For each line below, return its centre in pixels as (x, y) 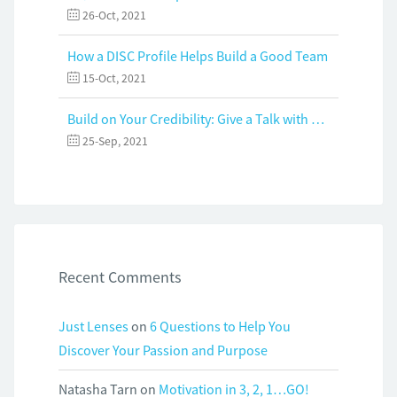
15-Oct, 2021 (114, 79)
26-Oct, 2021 (114, 16)
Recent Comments (120, 277)
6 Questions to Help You (220, 327)
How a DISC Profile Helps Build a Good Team (198, 56)
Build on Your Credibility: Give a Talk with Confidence (318, 119)
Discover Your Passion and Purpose (163, 350)
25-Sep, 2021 (115, 142)
